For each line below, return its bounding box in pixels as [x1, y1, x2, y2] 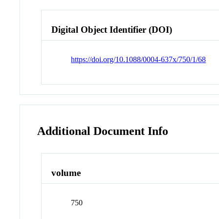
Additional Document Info [37, 124, 169, 137]
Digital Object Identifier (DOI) [51, 24, 173, 35]
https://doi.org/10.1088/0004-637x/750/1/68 [71, 55, 206, 64]
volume [51, 168, 81, 178]
